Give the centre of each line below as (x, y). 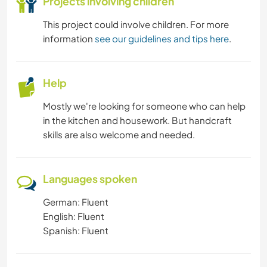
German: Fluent (76, 202)
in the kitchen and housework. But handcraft (137, 120)
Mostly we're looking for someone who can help (144, 106)
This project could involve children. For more (136, 24)
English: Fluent (74, 216)
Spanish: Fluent (76, 231)
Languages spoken (90, 179)
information (69, 39)
